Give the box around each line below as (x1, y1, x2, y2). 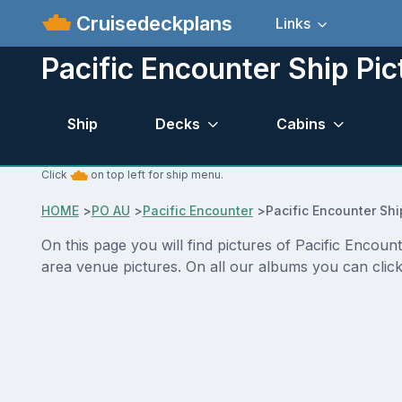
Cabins (275, 114, 326, 133)
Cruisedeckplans (71, 11, 233, 35)
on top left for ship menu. (87, 168, 223, 182)
